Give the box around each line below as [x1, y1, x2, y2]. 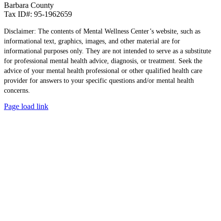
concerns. [4, 86, 30, 94]
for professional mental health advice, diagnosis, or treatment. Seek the [4, 56, 202, 65]
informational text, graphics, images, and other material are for [4, 37, 180, 45]
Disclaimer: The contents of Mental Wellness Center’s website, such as [4, 27, 200, 35]
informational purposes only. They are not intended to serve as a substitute [4, 46, 211, 55]
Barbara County [4, 1, 54, 10]
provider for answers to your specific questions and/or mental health [4, 76, 194, 84]
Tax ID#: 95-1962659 [4, 10, 72, 19]
